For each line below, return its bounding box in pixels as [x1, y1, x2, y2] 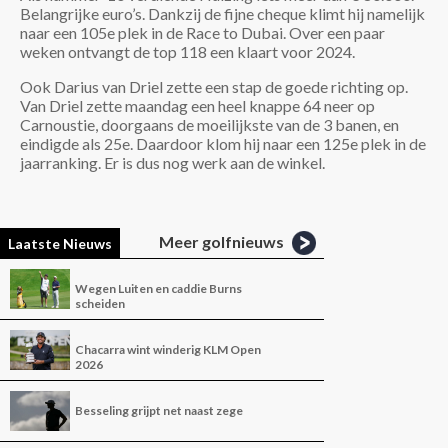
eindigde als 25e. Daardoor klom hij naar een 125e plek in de [20, 134, 426, 154]
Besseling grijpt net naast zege [75, 403, 243, 419]
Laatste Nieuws [8, 235, 112, 253]
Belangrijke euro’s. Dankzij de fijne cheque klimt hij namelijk [20, 4, 425, 24]
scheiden [75, 296, 125, 312]
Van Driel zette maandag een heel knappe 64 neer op [20, 96, 375, 116]
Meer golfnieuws [159, 232, 284, 252]
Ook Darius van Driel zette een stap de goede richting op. [20, 77, 408, 97]
